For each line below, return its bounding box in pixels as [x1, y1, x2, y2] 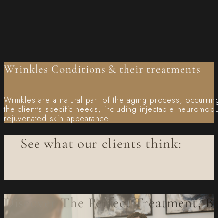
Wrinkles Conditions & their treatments [4, 61, 201, 76]
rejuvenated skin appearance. [4, 112, 111, 124]
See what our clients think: [20, 134, 182, 152]
